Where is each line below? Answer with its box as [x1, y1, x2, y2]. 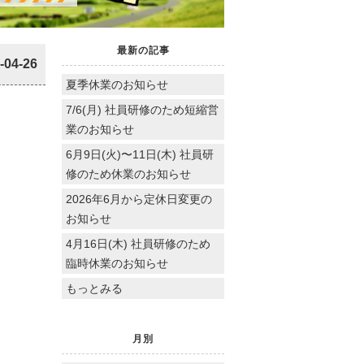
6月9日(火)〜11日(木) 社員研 [66, 147, 214, 161]
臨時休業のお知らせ [66, 256, 168, 270]
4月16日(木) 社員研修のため [66, 236, 210, 250]
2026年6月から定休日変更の [66, 192, 212, 206]
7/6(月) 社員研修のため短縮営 [66, 102, 219, 116]
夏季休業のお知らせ [66, 77, 168, 91]
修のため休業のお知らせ [66, 167, 191, 180]
